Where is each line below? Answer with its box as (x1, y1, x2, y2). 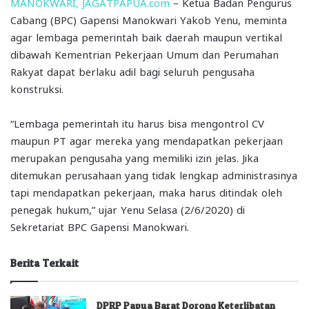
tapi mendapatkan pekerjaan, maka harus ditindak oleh (10, 185, 282, 198)
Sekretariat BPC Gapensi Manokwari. (10, 219, 189, 232)
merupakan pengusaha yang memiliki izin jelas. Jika (10, 150, 259, 163)
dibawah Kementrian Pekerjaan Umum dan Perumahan (10, 47, 279, 60)
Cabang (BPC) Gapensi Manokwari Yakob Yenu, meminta (10, 12, 287, 26)
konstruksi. (10, 81, 63, 94)
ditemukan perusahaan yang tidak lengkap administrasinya (10, 168, 297, 181)
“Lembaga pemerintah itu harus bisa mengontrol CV (10, 116, 264, 129)
